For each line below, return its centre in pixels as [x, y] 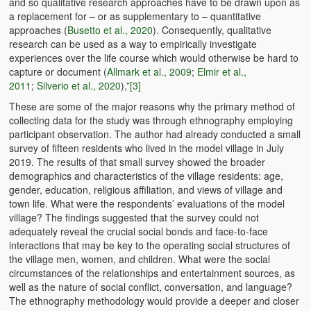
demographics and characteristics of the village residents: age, [146, 175]
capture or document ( [58, 71]
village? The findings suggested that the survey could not [134, 217]
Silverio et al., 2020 [79, 85]
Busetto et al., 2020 [110, 30]
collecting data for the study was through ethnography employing [151, 120]
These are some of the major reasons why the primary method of [152, 106]
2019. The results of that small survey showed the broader [137, 161]
